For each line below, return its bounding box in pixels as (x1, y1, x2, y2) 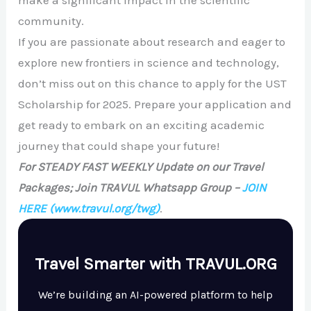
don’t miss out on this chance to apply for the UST (18, 76, 287, 90)
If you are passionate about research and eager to (18, 34, 286, 49)
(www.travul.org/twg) (49, 201, 160, 215)
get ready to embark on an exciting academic (18, 117, 265, 132)
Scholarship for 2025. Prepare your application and (18, 96, 292, 111)
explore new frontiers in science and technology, (18, 55, 280, 69)
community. (18, 13, 85, 28)
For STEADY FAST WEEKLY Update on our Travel (18, 159, 264, 174)
